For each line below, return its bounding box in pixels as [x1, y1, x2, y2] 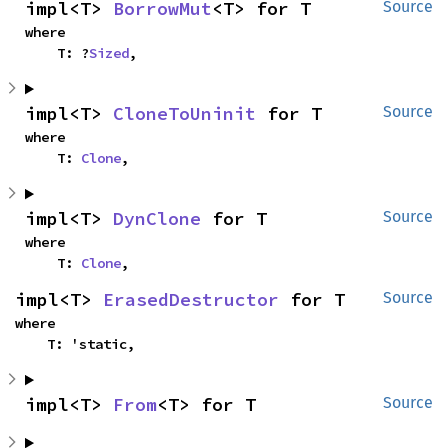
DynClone [113, 207, 201, 231]
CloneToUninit [113, 102, 256, 126]
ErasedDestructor [103, 288, 279, 312]
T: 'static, [47, 335, 135, 354]
